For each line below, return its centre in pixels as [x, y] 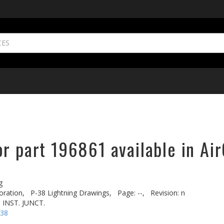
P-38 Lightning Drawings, [71, 193]
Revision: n [168, 193]
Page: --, [131, 193]
